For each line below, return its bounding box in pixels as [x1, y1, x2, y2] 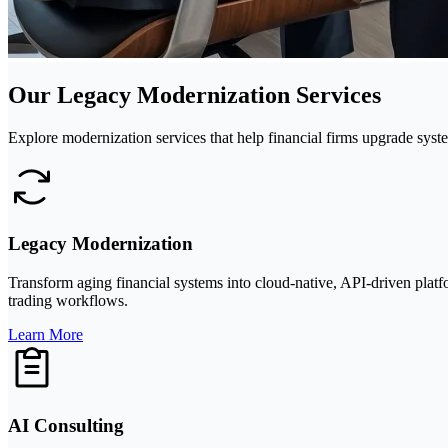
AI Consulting [8, 414, 124, 436]
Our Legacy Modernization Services [8, 81, 381, 108]
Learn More [8, 326, 83, 344]
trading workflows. [8, 292, 128, 310]
